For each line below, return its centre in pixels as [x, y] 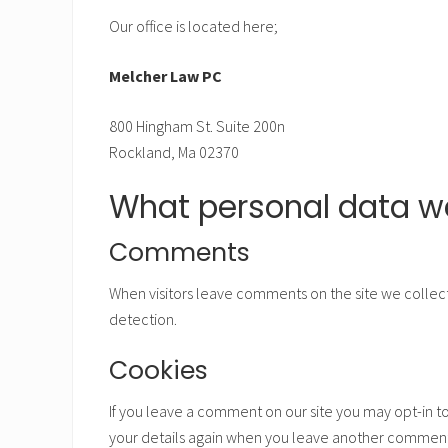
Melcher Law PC [165, 76]
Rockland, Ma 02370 [174, 152]
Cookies [158, 370]
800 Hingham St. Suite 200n [197, 126]
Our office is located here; [193, 26]
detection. [143, 319]
